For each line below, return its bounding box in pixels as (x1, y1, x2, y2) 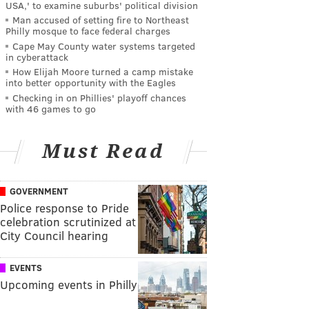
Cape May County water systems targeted (12, 39, 195, 52)
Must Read (42, 139, 165, 163)
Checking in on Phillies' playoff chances (12, 90, 186, 104)
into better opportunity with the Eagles (6, 76, 176, 90)
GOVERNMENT (10, 184, 68, 197)
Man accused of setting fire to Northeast (12, 13, 189, 27)
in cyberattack (6, 50, 68, 63)
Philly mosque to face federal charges (6, 24, 170, 38)
